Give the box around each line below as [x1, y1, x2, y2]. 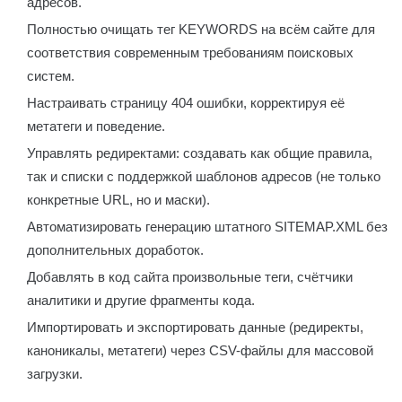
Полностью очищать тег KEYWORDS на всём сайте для [27, 22, 375, 37]
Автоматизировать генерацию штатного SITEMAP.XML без [27, 219, 388, 234]
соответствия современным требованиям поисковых [27, 45, 354, 60]
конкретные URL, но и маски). [27, 192, 210, 207]
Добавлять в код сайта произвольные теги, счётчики [27, 269, 353, 284]
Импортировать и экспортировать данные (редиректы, [27, 319, 363, 335]
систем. [27, 68, 74, 83]
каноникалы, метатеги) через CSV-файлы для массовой [27, 343, 373, 358]
